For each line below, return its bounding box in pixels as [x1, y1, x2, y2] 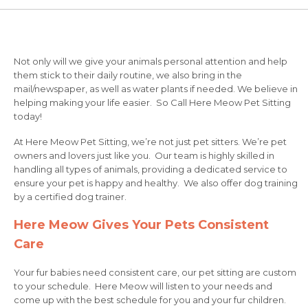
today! [14, 111, 42, 122]
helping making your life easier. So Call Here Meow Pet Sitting [14, 97, 291, 108]
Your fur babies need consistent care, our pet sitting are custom [14, 267, 296, 278]
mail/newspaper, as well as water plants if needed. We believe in [14, 83, 298, 94]
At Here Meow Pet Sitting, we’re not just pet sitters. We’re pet [14, 136, 287, 147]
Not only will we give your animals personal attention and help [14, 56, 287, 67]
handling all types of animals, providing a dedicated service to [14, 164, 287, 175]
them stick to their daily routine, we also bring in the [14, 69, 242, 80]
